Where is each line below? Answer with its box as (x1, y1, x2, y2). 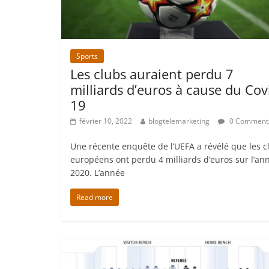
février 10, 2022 (79, 115, 132, 126)
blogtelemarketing (148, 115, 210, 126)
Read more (76, 192, 113, 202)
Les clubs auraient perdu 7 (70, 64, 234, 83)
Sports (76, 50, 98, 61)
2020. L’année (70, 166, 125, 178)
